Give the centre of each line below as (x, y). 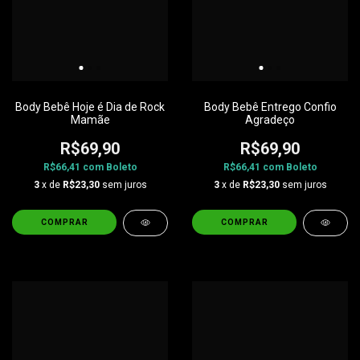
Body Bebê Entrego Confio (270, 106)
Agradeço (270, 119)
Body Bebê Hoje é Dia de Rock (90, 106)
